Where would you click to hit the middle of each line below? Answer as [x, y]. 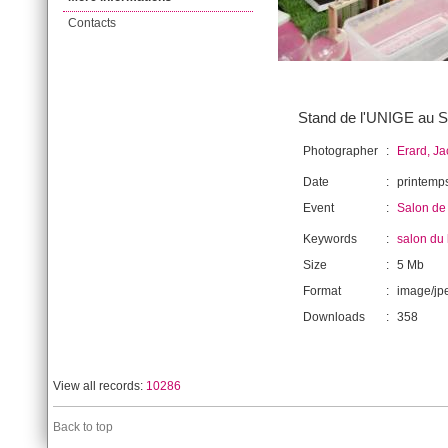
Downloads [334, 317]
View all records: [99, 386]
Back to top [83, 427]
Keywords [330, 239]
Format [322, 291]
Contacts [92, 23]
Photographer [340, 151]
